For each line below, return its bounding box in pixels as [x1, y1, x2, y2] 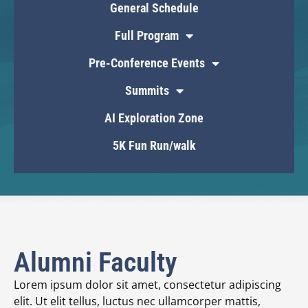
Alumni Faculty [14, 245, 177, 278]
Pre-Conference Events [89, 55, 205, 70]
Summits [124, 82, 169, 98]
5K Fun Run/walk [112, 137, 196, 153]
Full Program [115, 27, 179, 43]
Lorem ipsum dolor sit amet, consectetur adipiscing [14, 276, 281, 292]
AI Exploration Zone [104, 110, 203, 125]
